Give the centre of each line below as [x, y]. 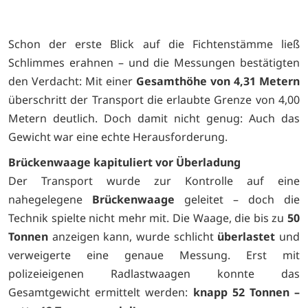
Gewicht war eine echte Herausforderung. [118, 137]
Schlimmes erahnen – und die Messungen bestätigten [154, 63]
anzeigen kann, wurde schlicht [133, 236]
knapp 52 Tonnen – [246, 292]
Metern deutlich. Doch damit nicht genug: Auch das [154, 119]
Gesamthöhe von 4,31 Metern [218, 81]
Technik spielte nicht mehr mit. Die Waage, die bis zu [148, 218]
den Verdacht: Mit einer [72, 81]
